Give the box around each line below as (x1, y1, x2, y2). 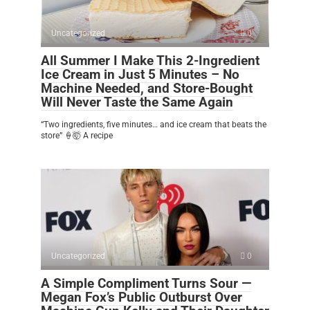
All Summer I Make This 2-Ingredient (41, 53, 259, 69)
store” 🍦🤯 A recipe (41, 131, 113, 140)
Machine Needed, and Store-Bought (41, 80, 253, 96)
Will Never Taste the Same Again (41, 94, 233, 110)
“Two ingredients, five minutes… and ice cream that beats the (41, 120, 266, 129)
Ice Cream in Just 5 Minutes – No (41, 66, 239, 82)
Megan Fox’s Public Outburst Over (41, 289, 242, 305)
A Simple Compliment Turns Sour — (41, 275, 251, 291)
